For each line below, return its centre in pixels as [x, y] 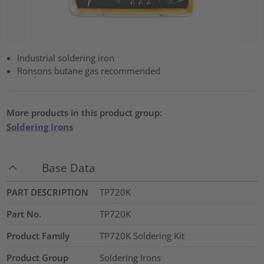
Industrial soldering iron [66, 58]
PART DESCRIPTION [48, 192]
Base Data [69, 167]
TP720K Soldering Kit [142, 236]
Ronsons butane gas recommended [89, 71]
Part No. [24, 214]
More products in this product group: [85, 112]
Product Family [38, 236]
